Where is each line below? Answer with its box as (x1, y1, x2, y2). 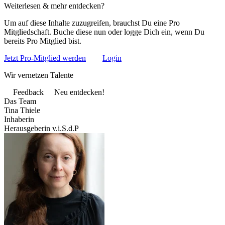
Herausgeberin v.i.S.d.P (4, 124, 79, 133)
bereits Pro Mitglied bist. (4, 37, 81, 45)
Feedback (13, 88, 44, 96)
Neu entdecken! (54, 88, 104, 96)
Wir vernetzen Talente (4, 71, 73, 79)
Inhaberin (4, 115, 34, 124)
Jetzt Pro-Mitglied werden (4, 54, 86, 62)
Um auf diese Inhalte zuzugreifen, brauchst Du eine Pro (4, 19, 180, 27)
